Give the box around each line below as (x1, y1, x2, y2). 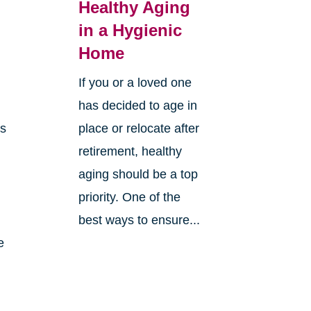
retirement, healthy (78, 144, 182, 158)
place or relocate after (78, 121, 199, 135)
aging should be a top (78, 167, 198, 181)
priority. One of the (78, 190, 180, 204)
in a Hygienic (78, 20, 182, 40)
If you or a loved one (78, 75, 192, 90)
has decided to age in (78, 98, 197, 112)
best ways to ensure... (78, 212, 200, 227)
